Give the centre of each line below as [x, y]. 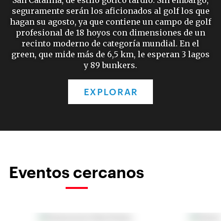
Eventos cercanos [76, 172]
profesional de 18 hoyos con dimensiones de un [110, 32]
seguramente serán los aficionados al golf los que [110, 11]
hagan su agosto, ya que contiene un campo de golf [110, 21]
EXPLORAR [111, 92]
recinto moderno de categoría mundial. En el [110, 43]
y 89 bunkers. [110, 65]
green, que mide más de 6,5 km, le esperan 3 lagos [110, 54]
